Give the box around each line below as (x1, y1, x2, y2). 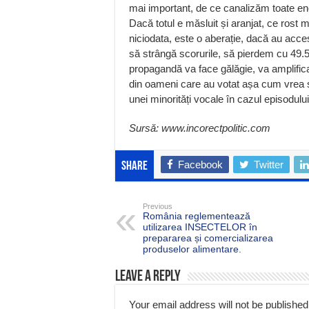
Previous (143, 201, 172, 210)
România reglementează (143, 210, 250, 221)
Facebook (178, 158, 223, 170)
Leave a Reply (115, 268, 181, 285)
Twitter (254, 158, 283, 170)
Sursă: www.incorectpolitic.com (129, 121, 270, 134)
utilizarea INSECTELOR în (143, 221, 257, 232)
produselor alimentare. (143, 243, 241, 255)
